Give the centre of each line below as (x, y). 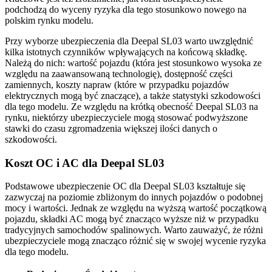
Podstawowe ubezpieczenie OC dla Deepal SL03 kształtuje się (125, 186)
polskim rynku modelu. (49, 20)
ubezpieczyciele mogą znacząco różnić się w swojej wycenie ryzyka (135, 241)
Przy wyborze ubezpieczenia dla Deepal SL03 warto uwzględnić (129, 41)
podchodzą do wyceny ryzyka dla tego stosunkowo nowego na (126, 9)
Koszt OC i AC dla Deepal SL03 (85, 163)
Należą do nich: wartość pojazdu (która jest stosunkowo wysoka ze (133, 63)
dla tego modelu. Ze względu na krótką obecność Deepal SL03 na (131, 106)
